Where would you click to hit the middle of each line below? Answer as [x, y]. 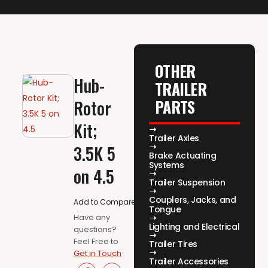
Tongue [165, 210]
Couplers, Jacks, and [193, 200]
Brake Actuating [183, 156]
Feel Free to [96, 242]
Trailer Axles [174, 138]
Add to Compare [105, 202]
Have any [92, 218]
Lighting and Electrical [194, 227]
